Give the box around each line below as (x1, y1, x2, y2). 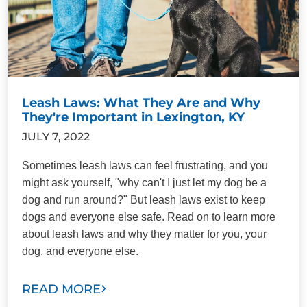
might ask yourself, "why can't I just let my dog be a (22, 176, 267, 188)
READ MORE (22, 281, 101, 297)
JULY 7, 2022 (22, 130, 90, 143)
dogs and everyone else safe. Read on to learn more (22, 210, 275, 223)
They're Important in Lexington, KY (22, 109, 245, 125)
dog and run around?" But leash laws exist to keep (22, 193, 265, 206)
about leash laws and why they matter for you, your (22, 228, 267, 240)
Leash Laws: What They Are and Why (22, 95, 260, 110)
